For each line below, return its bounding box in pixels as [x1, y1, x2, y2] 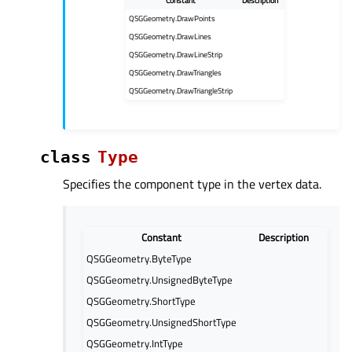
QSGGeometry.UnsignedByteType [86, 272, 233, 288]
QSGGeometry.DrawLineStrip [128, 48, 222, 61]
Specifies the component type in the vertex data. [63, 174, 321, 194]
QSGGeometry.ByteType [86, 251, 192, 267]
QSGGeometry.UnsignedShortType [86, 314, 236, 331]
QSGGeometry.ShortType [86, 293, 196, 310]
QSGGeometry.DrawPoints [128, 12, 215, 25]
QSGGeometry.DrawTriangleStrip [128, 84, 233, 97]
